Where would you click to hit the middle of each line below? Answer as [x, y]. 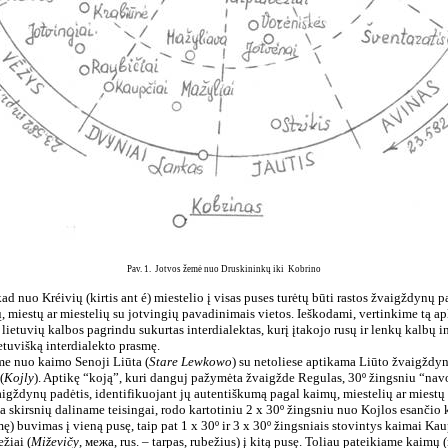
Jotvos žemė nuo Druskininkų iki [219, 269]
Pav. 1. [140, 269]
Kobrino [304, 269]
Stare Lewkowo [190, 361]
